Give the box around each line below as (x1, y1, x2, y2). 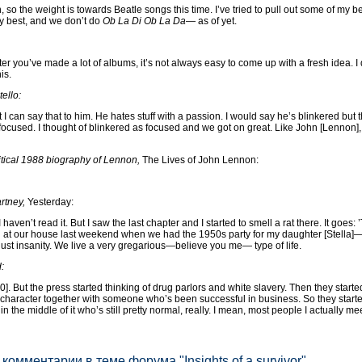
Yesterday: (25, 196, 74, 208)
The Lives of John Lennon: (140, 154, 259, 166)
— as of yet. (186, 15, 237, 27)
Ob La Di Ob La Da (103, 15, 186, 27)
